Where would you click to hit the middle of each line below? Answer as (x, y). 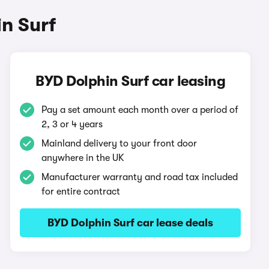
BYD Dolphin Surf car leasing (131, 81)
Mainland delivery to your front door (119, 144)
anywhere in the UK (83, 158)
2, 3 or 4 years (72, 124)
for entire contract (81, 192)
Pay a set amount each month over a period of (140, 110)
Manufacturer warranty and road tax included (140, 177)
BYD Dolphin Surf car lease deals (131, 223)
